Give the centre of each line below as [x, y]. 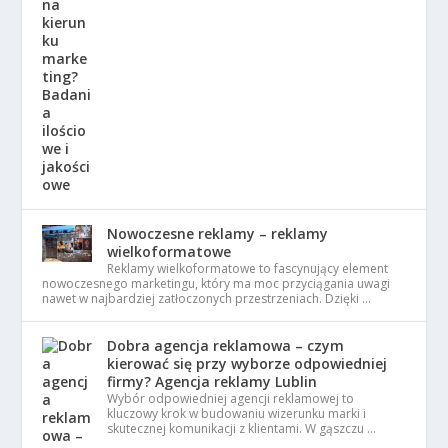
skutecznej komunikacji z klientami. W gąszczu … [242, 428]
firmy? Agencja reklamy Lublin [212, 381]
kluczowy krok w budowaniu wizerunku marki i [237, 413]
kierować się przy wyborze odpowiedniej [247, 363]
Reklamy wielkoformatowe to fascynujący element [248, 268]
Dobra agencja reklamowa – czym [226, 345]
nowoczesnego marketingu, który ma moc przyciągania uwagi [216, 283]
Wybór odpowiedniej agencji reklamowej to [231, 398]
